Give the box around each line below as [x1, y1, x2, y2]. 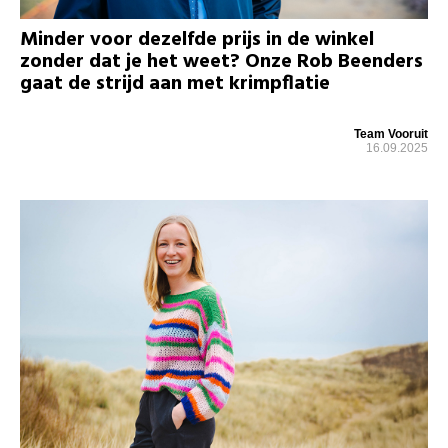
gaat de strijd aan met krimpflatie [20, 67, 330, 100]
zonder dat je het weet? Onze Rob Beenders [20, 45, 423, 78]
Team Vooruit [354, 126, 428, 141]
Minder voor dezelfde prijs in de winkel [20, 23, 374, 56]
